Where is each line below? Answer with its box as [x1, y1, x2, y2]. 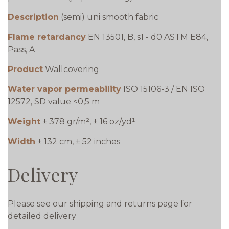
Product [8, 64, 43, 75]
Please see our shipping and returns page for [8, 199, 192, 209]
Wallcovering [45, 64, 99, 75]
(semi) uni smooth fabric [61, 12, 158, 22]
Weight [8, 117, 40, 127]
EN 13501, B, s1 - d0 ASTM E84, [88, 32, 208, 42]
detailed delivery [8, 211, 76, 221]
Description [8, 12, 59, 22]
